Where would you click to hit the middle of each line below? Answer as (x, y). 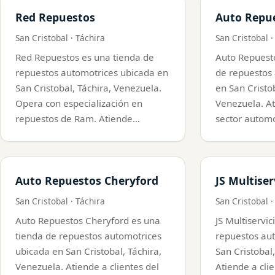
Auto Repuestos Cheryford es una (88, 220)
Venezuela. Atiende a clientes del (87, 266)
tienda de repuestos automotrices (88, 235)
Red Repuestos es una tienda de (85, 57)
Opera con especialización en (79, 103)
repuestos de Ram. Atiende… (78, 118)
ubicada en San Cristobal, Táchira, (88, 251)
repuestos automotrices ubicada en (92, 72)
